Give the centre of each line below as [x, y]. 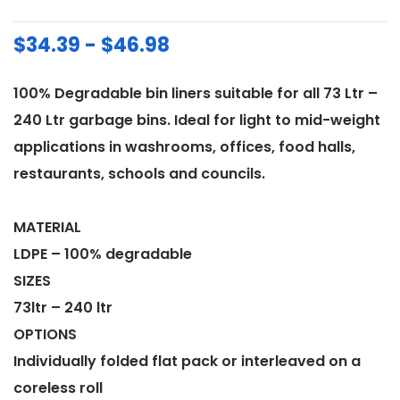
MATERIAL [47, 227]
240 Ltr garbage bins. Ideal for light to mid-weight [197, 120]
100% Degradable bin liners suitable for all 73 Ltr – [196, 93]
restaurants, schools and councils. [139, 173]
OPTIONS [45, 334]
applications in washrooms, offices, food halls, [184, 146]
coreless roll [58, 387]
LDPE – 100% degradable [103, 254]
